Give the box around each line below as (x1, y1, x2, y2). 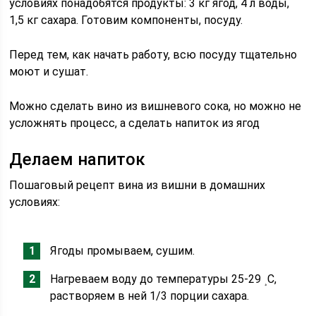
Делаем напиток (9, 150, 146, 169)
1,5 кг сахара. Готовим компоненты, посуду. (9, 13, 243, 27)
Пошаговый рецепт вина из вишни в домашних (9, 178, 266, 192)
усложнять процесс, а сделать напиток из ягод (9, 116, 260, 130)
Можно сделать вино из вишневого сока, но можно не (9, 99, 302, 113)
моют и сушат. (9, 65, 89, 78)
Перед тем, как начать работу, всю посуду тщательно (9, 48, 298, 61)
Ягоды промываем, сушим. (50, 244, 195, 257)
